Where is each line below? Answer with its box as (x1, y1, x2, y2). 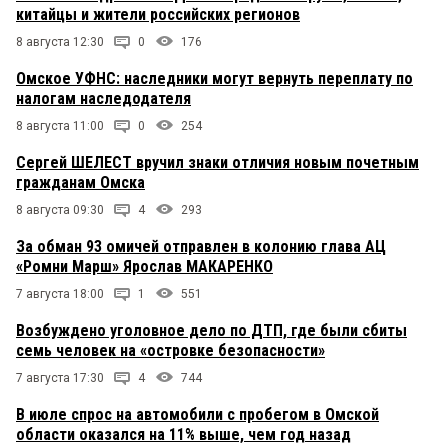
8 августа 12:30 (16, 35, 104, 50)
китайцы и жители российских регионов (16, 5, 300, 25)
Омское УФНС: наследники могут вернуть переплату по (16, 69, 413, 89)
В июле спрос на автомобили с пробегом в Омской (16, 405, 379, 425)
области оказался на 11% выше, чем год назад (16, 425, 351, 445)
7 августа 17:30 (16, 371, 104, 386)
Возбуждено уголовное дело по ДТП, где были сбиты (16, 321, 407, 341)
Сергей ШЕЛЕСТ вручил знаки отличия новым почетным (16, 153, 419, 173)
